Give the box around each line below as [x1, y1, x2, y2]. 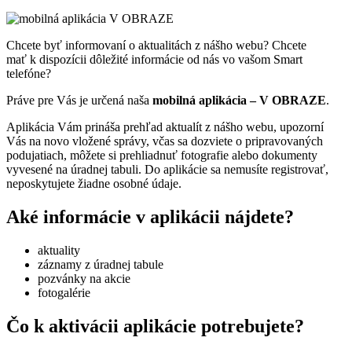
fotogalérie [38, 285, 90, 299]
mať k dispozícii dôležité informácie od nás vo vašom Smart [6, 52, 302, 66]
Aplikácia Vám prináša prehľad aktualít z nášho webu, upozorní [6, 119, 324, 134]
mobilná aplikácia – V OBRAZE [152, 93, 326, 107]
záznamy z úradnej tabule [38, 257, 163, 271]
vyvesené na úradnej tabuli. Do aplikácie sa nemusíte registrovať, [6, 162, 328, 176]
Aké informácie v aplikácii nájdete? [6, 206, 294, 227]
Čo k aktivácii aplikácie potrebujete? [6, 315, 304, 336]
